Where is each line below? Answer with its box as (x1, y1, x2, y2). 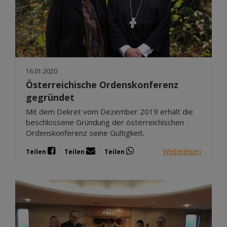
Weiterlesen (163, 146, 201, 156)
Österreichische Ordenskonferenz (26, 79, 178, 91)
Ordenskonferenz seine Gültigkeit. (26, 128, 144, 138)
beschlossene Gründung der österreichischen (26, 117, 184, 128)
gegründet (26, 91, 74, 104)
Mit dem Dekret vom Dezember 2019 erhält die (26, 106, 193, 117)
